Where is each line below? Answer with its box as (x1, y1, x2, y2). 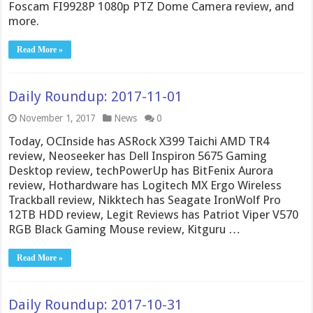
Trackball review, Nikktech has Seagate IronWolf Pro (8, 193, 282, 207)
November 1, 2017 (19, 112, 96, 124)
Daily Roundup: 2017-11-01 (8, 88, 183, 105)
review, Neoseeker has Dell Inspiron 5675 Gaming (8, 149, 268, 163)
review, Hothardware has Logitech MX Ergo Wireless (8, 178, 282, 192)
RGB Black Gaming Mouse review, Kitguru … (8, 222, 241, 236)
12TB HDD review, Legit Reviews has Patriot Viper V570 (8, 208, 299, 221)
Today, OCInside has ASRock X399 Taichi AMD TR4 (8, 134, 270, 148)
